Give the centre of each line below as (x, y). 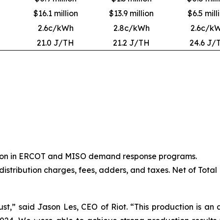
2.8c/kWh (131, 28)
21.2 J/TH (131, 42)
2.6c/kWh (55, 28)
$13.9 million (131, 13)
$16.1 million (55, 13)
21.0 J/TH (55, 42)
